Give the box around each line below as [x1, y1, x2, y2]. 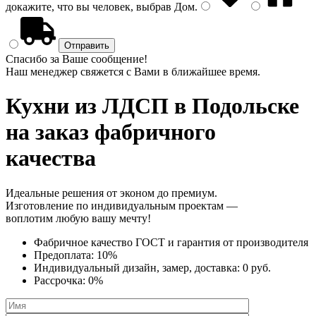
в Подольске [169, 93, 299, 119]
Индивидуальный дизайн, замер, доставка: [34, 261, 243, 274]
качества [6, 145, 96, 171]
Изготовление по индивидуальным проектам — [6, 199, 238, 212]
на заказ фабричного [6, 119, 216, 145]
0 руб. [243, 261, 271, 274]
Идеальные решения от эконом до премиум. [6, 186, 217, 199]
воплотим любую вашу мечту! [6, 212, 151, 224]
